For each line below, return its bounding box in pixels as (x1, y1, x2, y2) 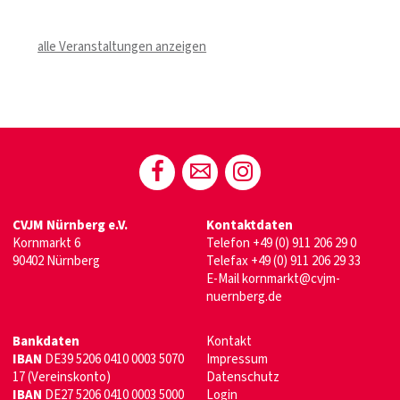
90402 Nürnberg (12, 251, 100, 271)
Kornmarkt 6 (12, 233, 80, 253)
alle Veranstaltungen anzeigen (37, 37, 207, 56)
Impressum (206, 349, 268, 369)
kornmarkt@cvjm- (242, 269, 340, 288)
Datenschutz (206, 367, 279, 387)
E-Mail (206, 269, 242, 288)
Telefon (206, 233, 253, 253)
